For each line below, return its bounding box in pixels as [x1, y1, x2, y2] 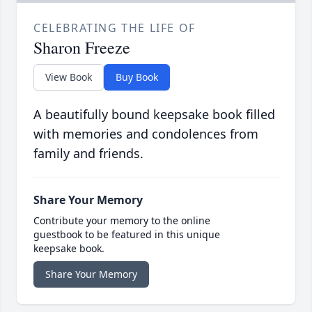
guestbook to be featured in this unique [33, 228, 220, 242]
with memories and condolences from [33, 125, 258, 143]
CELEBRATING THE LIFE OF [33, 20, 196, 36]
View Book [45, 70, 92, 84]
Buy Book [116, 70, 158, 84]
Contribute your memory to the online [33, 214, 210, 228]
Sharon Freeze [33, 36, 130, 59]
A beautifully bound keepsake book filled [33, 106, 275, 123]
